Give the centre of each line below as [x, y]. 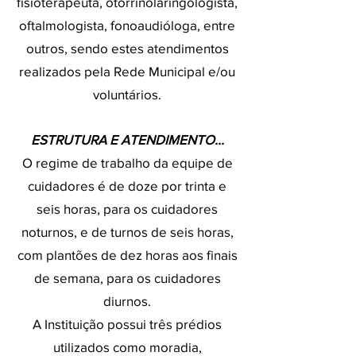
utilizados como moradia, [127, 347]
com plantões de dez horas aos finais [127, 255]
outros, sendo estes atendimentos [127, 48]
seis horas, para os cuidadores [127, 209]
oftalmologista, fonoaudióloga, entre [127, 25]
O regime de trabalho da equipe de [127, 163]
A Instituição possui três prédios [127, 324]
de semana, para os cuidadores [127, 278]
